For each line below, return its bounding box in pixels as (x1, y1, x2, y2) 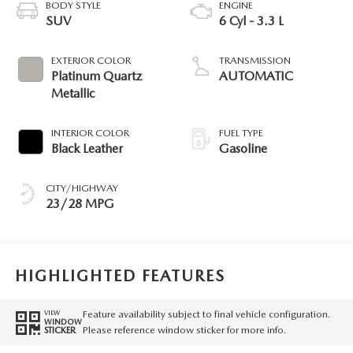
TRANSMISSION (219, 54, 291, 66)
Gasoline (219, 140, 267, 156)
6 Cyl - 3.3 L (219, 13, 284, 28)
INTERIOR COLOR (50, 126, 129, 139)
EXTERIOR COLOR (50, 54, 131, 66)
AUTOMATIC (219, 68, 293, 84)
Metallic (50, 85, 95, 101)
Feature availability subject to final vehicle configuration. (82, 307, 330, 320)
